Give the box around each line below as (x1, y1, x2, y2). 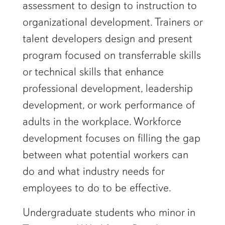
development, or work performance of (22, 97, 195, 111)
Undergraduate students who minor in (22, 205, 195, 219)
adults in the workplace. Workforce (22, 114, 181, 128)
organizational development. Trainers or (22, 15, 202, 29)
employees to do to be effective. (22, 180, 171, 194)
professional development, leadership (22, 81, 193, 95)
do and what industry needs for (22, 164, 164, 178)
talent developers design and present (22, 31, 192, 45)
